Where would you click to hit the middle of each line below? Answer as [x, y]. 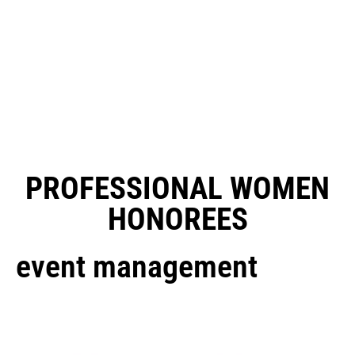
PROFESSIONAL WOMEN [177, 189]
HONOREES [177, 219]
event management [137, 267]
